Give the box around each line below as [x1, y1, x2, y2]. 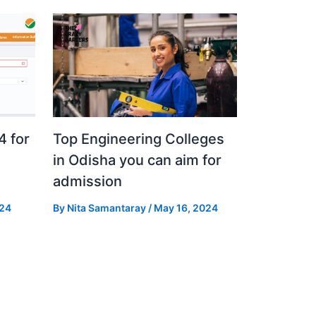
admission [52, 173, 122, 190]
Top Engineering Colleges [52, 130, 224, 148]
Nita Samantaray [66, 202, 148, 214]
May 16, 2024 [153, 202, 218, 214]
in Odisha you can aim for [52, 152, 221, 169]
